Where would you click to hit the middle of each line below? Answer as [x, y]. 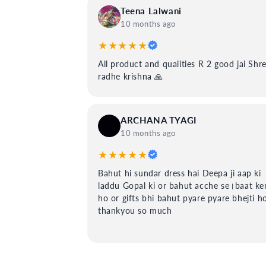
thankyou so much [135, 210]
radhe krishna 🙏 [131, 76]
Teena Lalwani [151, 10]
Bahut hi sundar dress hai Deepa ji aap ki [180, 173]
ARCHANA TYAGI [159, 120]
